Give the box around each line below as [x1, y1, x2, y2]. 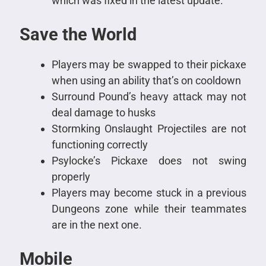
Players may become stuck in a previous [51, 186, 247, 199]
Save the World [19, 24, 137, 45]
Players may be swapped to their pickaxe [51, 58, 247, 71]
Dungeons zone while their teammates [51, 202, 247, 215]
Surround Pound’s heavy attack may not [51, 90, 247, 103]
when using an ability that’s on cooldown [51, 74, 241, 87]
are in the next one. [51, 218, 142, 231]
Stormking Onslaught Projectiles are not [51, 122, 247, 135]
